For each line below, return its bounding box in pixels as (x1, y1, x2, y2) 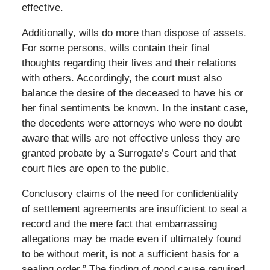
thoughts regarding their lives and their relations (21, 57, 236, 69)
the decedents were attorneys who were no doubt (21, 117, 242, 129)
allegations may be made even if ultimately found (21, 233, 241, 245)
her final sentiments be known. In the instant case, (21, 102, 248, 114)
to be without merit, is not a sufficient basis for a (21, 248, 239, 260)
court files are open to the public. (21, 162, 169, 174)
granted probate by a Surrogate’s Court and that (21, 147, 236, 159)
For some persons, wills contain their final (21, 42, 210, 54)
